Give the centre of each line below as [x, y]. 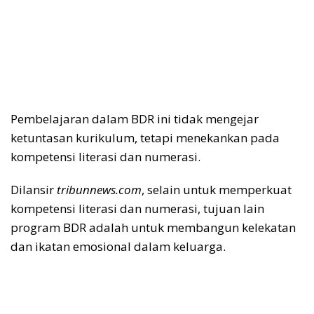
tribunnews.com [99, 190]
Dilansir [34, 190]
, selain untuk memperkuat [217, 190]
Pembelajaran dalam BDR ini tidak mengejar [135, 119]
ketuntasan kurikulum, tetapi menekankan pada [145, 138]
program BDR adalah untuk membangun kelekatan [153, 228]
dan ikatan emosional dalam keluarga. [118, 247]
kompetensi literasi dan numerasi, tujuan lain [137, 209]
